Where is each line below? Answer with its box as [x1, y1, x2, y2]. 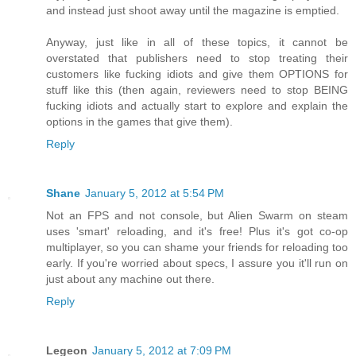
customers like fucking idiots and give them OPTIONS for [46, 68, 348, 81]
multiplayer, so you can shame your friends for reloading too [46, 241, 348, 254]
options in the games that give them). [46, 115, 233, 129]
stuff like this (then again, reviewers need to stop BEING [46, 83, 348, 97]
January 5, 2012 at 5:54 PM [85, 187, 224, 200]
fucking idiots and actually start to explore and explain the [46, 99, 348, 113]
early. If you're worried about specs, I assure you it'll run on [46, 257, 348, 270]
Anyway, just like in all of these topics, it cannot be [46, 36, 348, 49]
